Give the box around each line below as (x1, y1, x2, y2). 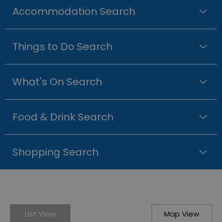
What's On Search (12, 75, 102, 89)
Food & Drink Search (12, 110, 113, 124)
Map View (164, 209, 200, 220)
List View (24, 209, 56, 220)
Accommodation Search (12, 4, 135, 19)
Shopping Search (12, 145, 99, 160)
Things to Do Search (12, 40, 112, 54)
